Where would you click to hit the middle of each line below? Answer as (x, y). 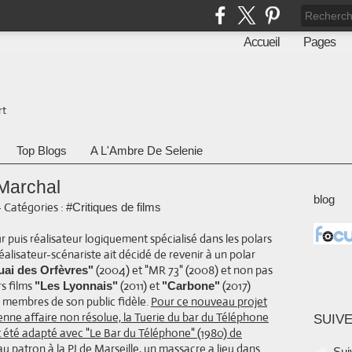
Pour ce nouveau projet (209, 301)
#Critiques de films (114, 207)
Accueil (262, 42)
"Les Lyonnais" (76, 286)
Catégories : (34, 207)
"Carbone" (191, 286)
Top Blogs (42, 150)
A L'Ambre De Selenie (147, 150)
